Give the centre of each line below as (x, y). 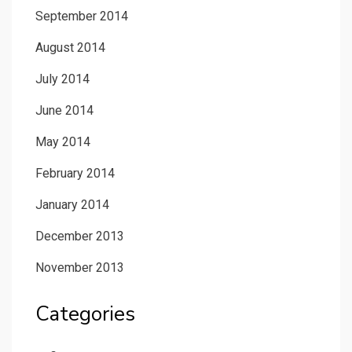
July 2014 (62, 79)
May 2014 (63, 142)
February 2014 (75, 174)
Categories (85, 314)
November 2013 (80, 268)
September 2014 (82, 16)
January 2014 (72, 205)
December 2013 (80, 236)
